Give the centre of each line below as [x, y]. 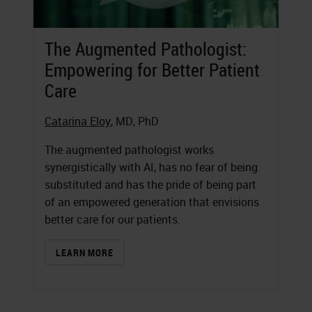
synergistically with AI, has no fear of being [151, 167]
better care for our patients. [112, 220]
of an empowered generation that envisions [152, 202]
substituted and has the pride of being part [150, 185]
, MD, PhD [135, 122]
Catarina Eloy [78, 122]
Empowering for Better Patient [152, 70]
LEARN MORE [85, 253]
